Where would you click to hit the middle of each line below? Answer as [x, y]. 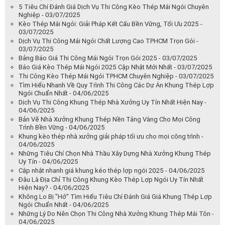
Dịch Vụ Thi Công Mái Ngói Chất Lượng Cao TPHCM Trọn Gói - [108, 41]
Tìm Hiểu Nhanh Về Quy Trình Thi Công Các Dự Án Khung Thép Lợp [116, 85]
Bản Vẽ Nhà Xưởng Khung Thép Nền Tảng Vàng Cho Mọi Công [109, 119]
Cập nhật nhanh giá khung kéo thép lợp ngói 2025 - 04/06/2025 [112, 170]
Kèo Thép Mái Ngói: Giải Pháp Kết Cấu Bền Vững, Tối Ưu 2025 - [110, 24]
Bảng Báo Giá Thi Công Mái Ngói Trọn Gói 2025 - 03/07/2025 [108, 58]
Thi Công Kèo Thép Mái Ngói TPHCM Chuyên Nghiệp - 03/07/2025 [116, 76]
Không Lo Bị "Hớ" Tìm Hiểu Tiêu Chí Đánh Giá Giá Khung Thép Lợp [115, 196]
